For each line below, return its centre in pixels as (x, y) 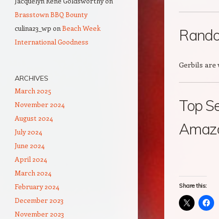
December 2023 (39, 200)
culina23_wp (33, 28)
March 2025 (33, 91)
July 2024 (28, 132)
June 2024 (30, 145)
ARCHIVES (32, 78)
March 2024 (33, 173)
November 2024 (40, 104)
